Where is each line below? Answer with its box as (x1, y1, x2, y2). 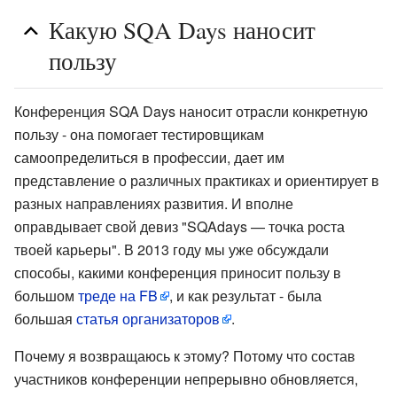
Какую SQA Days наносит (49, 12, 315, 46)
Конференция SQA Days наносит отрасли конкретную (14, 101, 368, 122)
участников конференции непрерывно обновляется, (14, 369, 358, 390)
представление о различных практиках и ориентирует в (14, 170, 379, 191)
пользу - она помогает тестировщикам (14, 124, 264, 145)
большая (14, 308, 76, 330)
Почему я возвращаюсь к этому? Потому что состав (14, 346, 355, 367)
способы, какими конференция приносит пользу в (14, 262, 341, 284)
